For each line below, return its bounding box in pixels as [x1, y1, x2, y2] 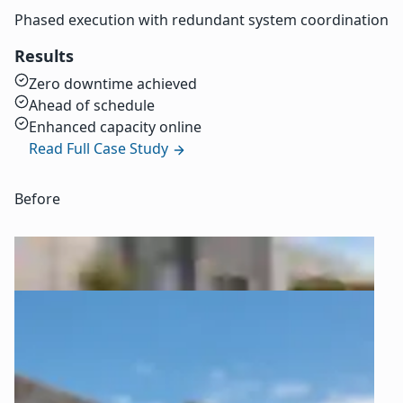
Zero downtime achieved [29, 74, 197, 94]
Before [14, 189, 60, 210]
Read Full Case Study [29, 139, 172, 159]
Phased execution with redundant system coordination [14, 10, 389, 31]
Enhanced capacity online [29, 117, 201, 138]
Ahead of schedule [29, 95, 155, 116]
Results [14, 45, 74, 67]
